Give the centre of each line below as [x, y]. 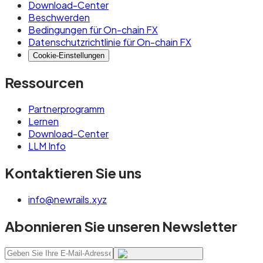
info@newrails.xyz [68, 199]
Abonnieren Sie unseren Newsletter [121, 226]
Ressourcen [44, 82]
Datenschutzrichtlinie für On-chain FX [110, 42]
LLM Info [47, 146]
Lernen [43, 121]
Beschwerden [59, 18]
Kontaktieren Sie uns [73, 172]
